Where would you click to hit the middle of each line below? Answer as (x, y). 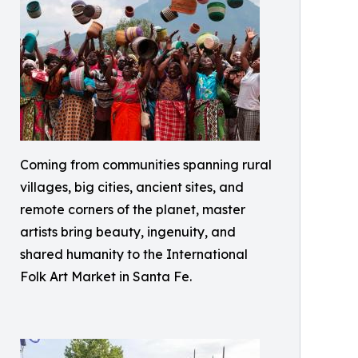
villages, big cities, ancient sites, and (132, 187)
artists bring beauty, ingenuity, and (128, 232)
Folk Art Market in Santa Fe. (106, 276)
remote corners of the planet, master (133, 209)
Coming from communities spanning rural (146, 165)
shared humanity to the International (134, 254)
